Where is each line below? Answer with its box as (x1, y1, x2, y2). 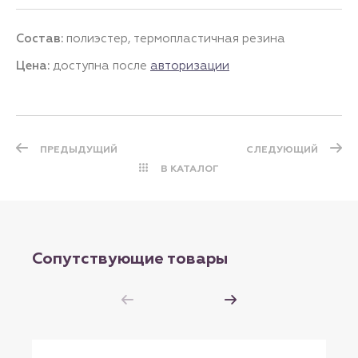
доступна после (53, 58, 150, 73)
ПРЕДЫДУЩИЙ (40, 144, 117, 156)
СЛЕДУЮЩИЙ (246, 144, 318, 156)
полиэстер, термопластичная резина (66, 31, 285, 46)
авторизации (150, 58, 229, 73)
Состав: (16, 31, 66, 46)
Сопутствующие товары (32, 249, 228, 268)
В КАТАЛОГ (161, 163, 219, 175)
